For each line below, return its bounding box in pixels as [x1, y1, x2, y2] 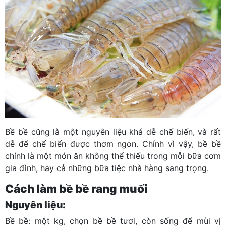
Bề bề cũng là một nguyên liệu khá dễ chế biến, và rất [5, 126, 221, 137]
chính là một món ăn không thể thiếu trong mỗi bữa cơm [5, 150, 221, 161]
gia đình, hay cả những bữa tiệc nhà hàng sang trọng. [5, 162, 209, 173]
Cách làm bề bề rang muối [5, 181, 148, 195]
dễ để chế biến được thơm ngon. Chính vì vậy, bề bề [5, 138, 221, 149]
